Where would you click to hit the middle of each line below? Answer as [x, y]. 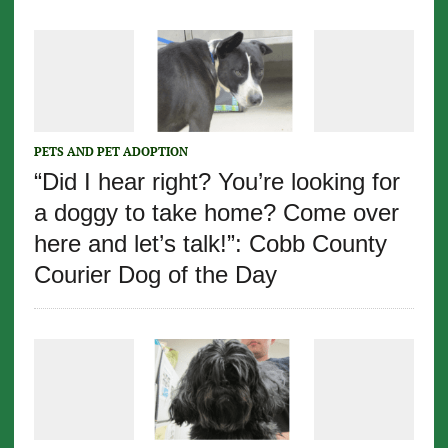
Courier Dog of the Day [155, 274]
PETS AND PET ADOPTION [110, 151]
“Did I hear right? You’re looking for [216, 181]
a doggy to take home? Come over [216, 212]
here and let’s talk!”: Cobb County [210, 243]
